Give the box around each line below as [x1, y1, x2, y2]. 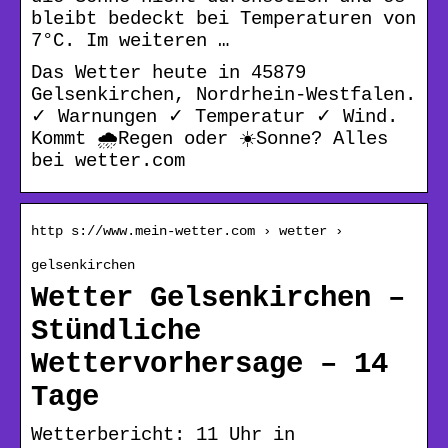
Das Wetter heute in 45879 [31, 61, 306, 84]
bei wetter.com [31, 149, 185, 172]
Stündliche [31, 314, 201, 348]
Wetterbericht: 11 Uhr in [31, 423, 295, 446]
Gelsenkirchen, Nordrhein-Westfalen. [31, 83, 416, 106]
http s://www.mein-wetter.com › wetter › [31, 222, 343, 239]
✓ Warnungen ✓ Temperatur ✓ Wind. [31, 105, 398, 128]
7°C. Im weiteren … [31, 29, 229, 52]
